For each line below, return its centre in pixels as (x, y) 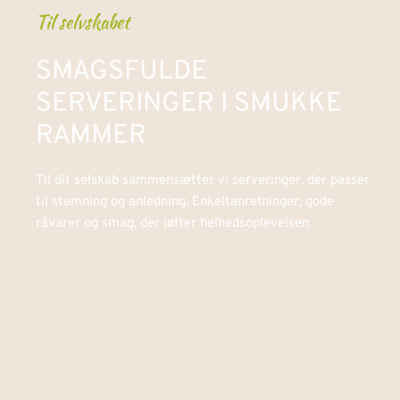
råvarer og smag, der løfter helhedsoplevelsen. (174, 224)
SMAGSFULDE (121, 72)
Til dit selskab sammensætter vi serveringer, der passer (203, 181)
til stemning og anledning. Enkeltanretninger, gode (185, 203)
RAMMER (91, 137)
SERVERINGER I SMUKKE (189, 104)
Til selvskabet (83, 22)
